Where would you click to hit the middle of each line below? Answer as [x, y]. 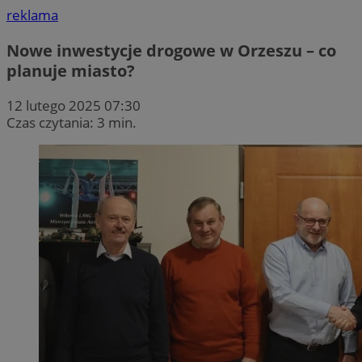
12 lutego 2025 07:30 [74, 105]
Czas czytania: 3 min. [72, 122]
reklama [32, 15]
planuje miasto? [71, 70]
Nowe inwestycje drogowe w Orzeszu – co [171, 50]
